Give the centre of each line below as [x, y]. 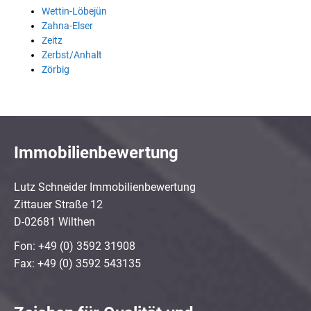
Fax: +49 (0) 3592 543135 [77, 264]
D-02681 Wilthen [54, 221]
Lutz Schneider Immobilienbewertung [105, 187]
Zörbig [56, 69]
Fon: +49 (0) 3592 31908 [75, 246]
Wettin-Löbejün [74, 11]
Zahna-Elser [67, 25]
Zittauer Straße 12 [58, 204]
